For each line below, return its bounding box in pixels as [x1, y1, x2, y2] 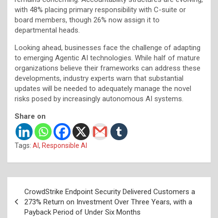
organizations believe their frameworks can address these [15, 63, 200, 73]
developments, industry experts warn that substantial [15, 73, 183, 83]
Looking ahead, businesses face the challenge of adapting [15, 43, 200, 52]
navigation [7, 192, 63, 207]
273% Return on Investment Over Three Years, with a [24, 197, 192, 206]
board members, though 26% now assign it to [15, 15, 160, 24]
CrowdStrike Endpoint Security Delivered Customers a [24, 187, 195, 196]
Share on [15, 111, 46, 121]
